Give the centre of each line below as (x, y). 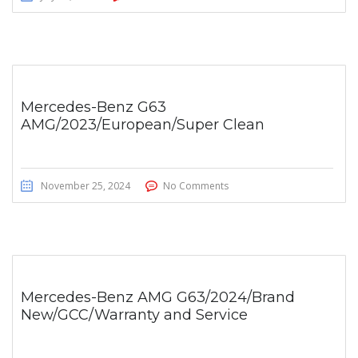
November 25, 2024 (86, 186)
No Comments (196, 186)
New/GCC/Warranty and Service (134, 315)
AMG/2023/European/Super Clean (143, 125)
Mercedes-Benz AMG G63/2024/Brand (158, 298)
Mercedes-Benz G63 (93, 107)
